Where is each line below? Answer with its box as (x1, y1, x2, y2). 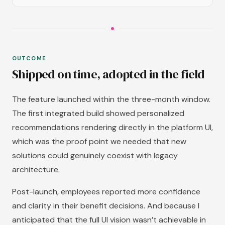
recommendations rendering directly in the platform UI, (12, 122, 213, 133)
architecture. (12, 164, 60, 175)
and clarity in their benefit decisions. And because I (12, 200, 199, 211)
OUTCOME (12, 55, 46, 62)
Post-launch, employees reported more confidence (12, 186, 200, 197)
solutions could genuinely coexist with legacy (12, 150, 178, 161)
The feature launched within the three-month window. (12, 94, 210, 105)
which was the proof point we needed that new (12, 136, 186, 147)
